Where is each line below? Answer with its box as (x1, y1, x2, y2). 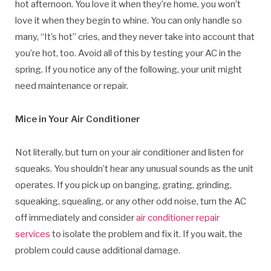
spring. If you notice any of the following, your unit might (15, 64, 242, 76)
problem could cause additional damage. (15, 245, 180, 256)
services (15, 229, 50, 240)
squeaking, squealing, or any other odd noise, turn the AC (15, 196, 246, 207)
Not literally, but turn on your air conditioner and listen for (15, 147, 244, 158)
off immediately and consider (15, 212, 136, 224)
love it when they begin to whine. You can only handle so (15, 15, 242, 27)
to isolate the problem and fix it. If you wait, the (50, 229, 243, 240)
